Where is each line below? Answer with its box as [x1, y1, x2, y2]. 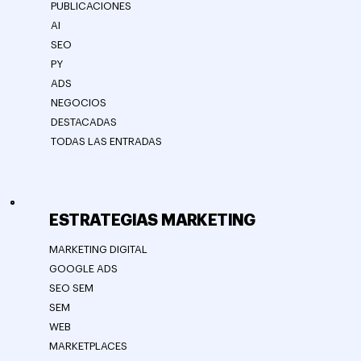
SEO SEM [49, 282, 94, 293]
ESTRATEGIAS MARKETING [49, 212, 255, 230]
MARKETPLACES [49, 340, 128, 351]
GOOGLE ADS [49, 263, 118, 274]
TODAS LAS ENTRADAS [50, 136, 162, 147]
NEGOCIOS [50, 98, 106, 109]
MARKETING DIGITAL [49, 243, 148, 255]
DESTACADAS [50, 117, 117, 128]
